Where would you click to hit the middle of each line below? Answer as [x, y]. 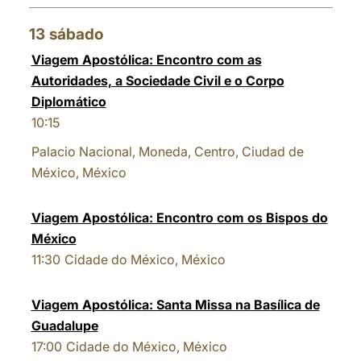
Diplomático [68, 102]
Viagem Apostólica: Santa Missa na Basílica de [175, 305]
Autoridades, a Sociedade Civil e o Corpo [158, 81]
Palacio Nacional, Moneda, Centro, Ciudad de [167, 151]
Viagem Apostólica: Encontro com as [146, 60]
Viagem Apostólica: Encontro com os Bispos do [179, 218]
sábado [76, 34]
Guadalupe [64, 326]
